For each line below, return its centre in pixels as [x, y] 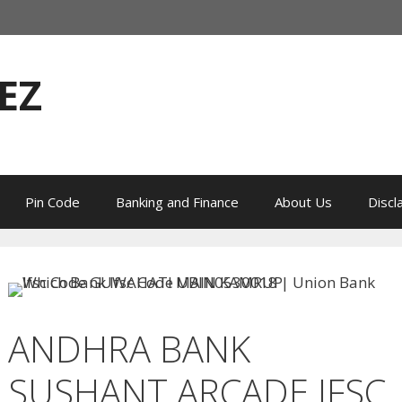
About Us [303, 202]
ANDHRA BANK [129, 349]
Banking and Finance [177, 202]
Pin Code [52, 202]
